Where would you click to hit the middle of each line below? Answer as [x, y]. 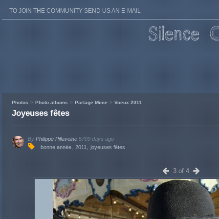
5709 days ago [96, 139]
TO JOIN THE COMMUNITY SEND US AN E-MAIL [75, 11]
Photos [20, 102]
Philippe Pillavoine [56, 139]
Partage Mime [91, 102]
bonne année [56, 147]
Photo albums [52, 102]
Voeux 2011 [128, 102]
